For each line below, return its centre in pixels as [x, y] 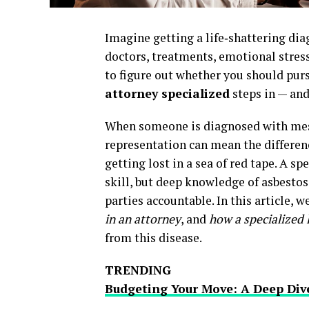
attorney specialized [167, 94]
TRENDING [138, 270]
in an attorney [143, 219]
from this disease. [153, 238]
